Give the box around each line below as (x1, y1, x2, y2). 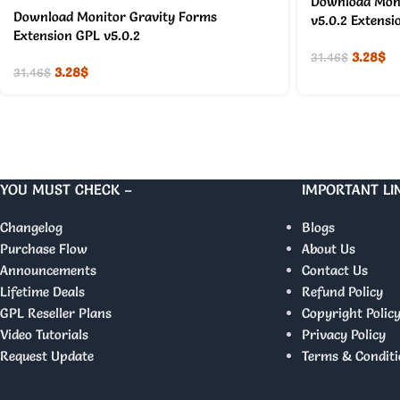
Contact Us (301, 261, 368, 279)
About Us (301, 239, 355, 257)
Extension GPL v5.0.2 (13, 26, 140, 44)
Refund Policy (301, 282, 383, 300)
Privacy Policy (301, 325, 386, 343)
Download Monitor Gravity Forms (13, 7, 217, 25)
